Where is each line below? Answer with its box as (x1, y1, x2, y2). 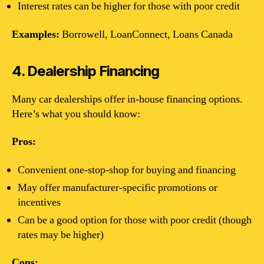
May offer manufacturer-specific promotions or (18, 180, 217, 194)
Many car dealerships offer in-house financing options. (12, 92, 243, 106)
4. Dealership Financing (12, 62, 160, 80)
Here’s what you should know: (12, 107, 140, 121)
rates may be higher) (18, 227, 104, 242)
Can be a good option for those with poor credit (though (18, 213, 252, 227)
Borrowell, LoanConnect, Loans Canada (60, 27, 233, 41)
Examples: (12, 27, 60, 41)
